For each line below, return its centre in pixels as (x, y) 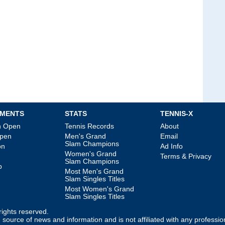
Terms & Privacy (186, 156)
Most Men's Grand (94, 172)
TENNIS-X (177, 114)
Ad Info (172, 146)
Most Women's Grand (99, 189)
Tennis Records (89, 126)
